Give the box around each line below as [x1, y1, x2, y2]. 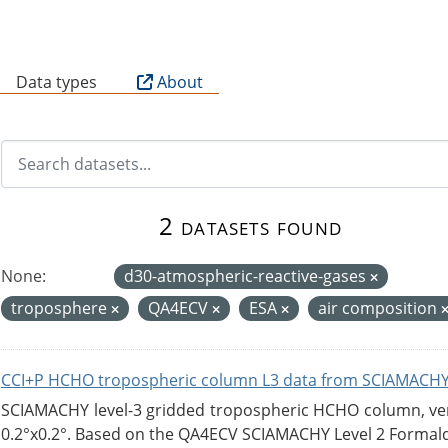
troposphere [11, 296, 111, 319]
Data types [16, 70, 97, 93]
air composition [318, 296, 441, 319]
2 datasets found [158, 208, 343, 242]
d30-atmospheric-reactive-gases [124, 264, 370, 287]
